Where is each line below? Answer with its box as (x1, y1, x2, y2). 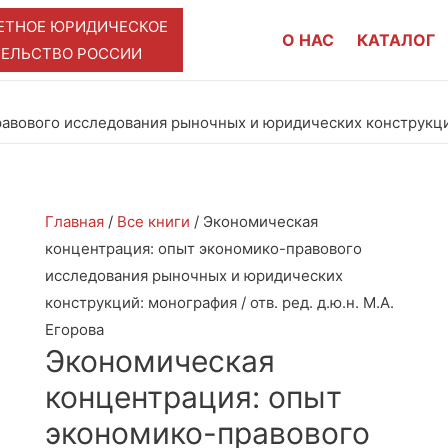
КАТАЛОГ (356, 30, 435, 50)
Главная (45, 211, 104, 231)
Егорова (45, 319, 104, 339)
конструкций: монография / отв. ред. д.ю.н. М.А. (45, 292, 394, 312)
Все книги (117, 211, 190, 231)
